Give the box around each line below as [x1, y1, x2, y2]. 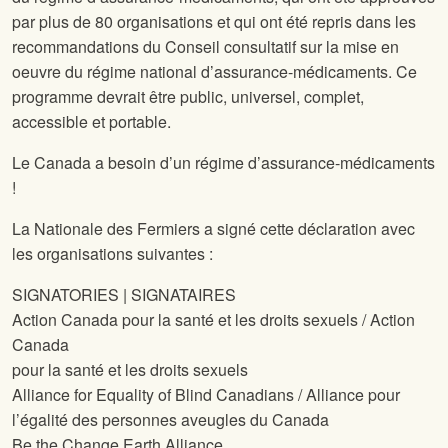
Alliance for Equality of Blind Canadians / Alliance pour [12, 383, 400, 407]
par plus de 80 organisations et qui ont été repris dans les [12, 10, 416, 34]
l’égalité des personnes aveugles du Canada [12, 408, 329, 432]
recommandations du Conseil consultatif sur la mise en [12, 35, 399, 59]
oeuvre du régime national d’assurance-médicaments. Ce [12, 60, 417, 84]
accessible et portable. [12, 110, 171, 134]
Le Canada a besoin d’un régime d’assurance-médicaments [12, 151, 435, 175]
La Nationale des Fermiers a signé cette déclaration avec [12, 217, 415, 241]
